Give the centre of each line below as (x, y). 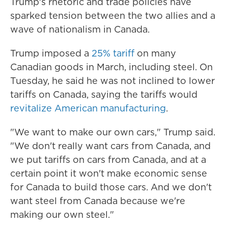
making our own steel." (62, 215)
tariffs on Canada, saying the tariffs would (104, 94)
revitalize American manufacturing (88, 108)
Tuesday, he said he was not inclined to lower (112, 81)
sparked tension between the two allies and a (113, 16)
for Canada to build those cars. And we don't (111, 187)
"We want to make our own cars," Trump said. (113, 132)
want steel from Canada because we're (98, 201)
